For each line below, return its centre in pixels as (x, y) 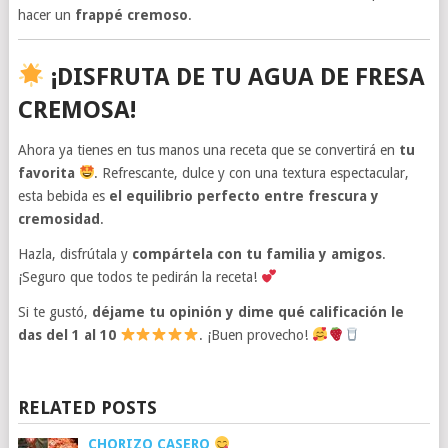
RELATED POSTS (87, 407)
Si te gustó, (54, 311)
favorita (46, 172)
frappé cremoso (131, 14)
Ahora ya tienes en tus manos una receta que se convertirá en (208, 149)
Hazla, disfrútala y (74, 253)
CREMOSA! (76, 109)
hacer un (46, 14)
